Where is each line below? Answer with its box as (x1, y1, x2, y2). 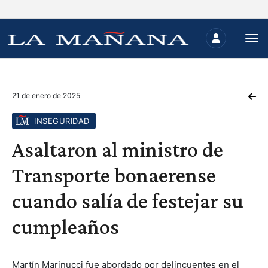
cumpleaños (12, 215, 119, 239)
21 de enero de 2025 (12, 91, 80, 100)
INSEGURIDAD (34, 116, 90, 126)
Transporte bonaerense (12, 163, 216, 187)
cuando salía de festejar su (12, 189, 243, 213)
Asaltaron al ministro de (12, 138, 223, 162)
